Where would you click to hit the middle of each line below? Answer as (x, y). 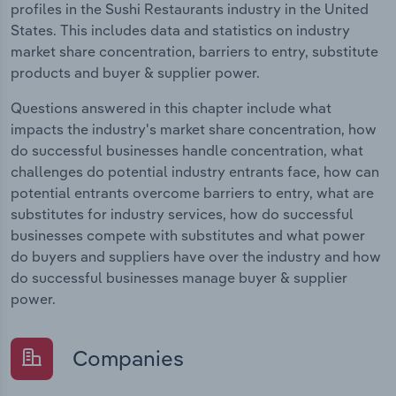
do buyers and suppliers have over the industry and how (196, 256)
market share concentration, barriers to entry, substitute (194, 51)
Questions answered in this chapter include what (171, 107)
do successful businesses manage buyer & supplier (179, 277)
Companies (126, 358)
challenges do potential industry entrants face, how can (195, 171)
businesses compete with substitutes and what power (188, 235)
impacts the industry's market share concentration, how (194, 129)
